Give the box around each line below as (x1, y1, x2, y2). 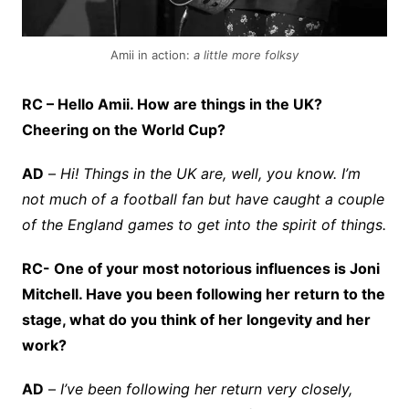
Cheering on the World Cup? (21, 120, 225, 139)
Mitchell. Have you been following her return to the (21, 284, 385, 303)
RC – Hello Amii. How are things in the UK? (21, 94, 322, 113)
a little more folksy (193, 47, 299, 62)
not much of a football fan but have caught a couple (21, 189, 384, 208)
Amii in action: (110, 47, 194, 62)
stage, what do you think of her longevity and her (21, 309, 371, 329)
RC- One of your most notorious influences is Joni (21, 258, 380, 278)
